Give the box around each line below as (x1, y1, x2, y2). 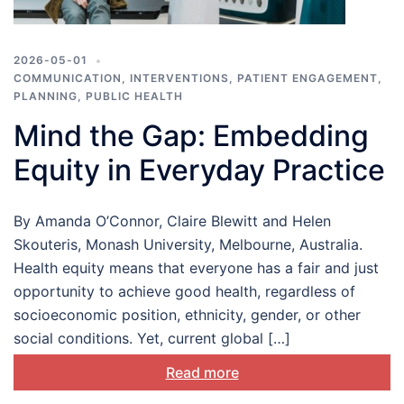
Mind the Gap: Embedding (14, 118, 369, 154)
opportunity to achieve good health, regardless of (14, 282, 355, 301)
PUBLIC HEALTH (86, 89, 183, 104)
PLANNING (14, 89, 78, 104)
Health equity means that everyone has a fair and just (14, 259, 379, 278)
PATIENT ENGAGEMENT (237, 71, 378, 86)
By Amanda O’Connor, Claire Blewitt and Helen (14, 212, 331, 231)
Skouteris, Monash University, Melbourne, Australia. (14, 235, 363, 254)
